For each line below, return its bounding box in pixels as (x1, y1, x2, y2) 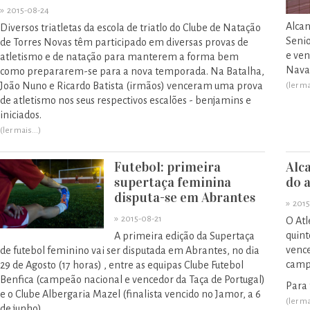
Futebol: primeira (114, 158, 221, 175)
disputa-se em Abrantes (114, 189, 255, 206)
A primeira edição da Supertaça (114, 230, 255, 241)
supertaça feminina (114, 174, 231, 190)
